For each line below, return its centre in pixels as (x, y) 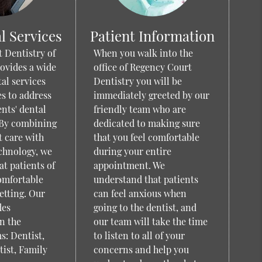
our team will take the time (150, 221)
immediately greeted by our (151, 95)
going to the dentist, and (145, 207)
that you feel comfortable (146, 137)
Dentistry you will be (137, 81)
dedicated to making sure (146, 123)
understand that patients (146, 179)
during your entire (132, 151)
